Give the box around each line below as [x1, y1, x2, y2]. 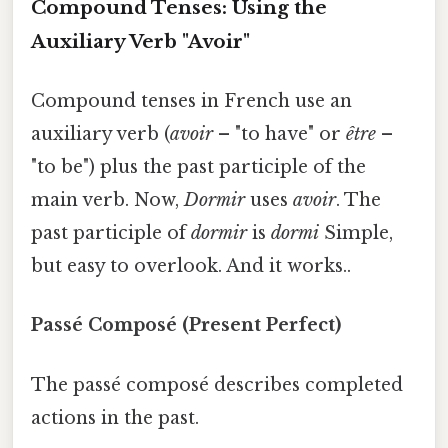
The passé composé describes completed [31, 373, 403, 396]
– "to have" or [213, 123, 346, 146]
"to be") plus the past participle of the [31, 156, 366, 179]
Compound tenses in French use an [31, 90, 352, 113]
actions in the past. [31, 406, 199, 429]
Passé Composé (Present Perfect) [31, 314, 341, 337]
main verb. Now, [31, 189, 184, 212]
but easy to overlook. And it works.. [31, 255, 351, 278]
